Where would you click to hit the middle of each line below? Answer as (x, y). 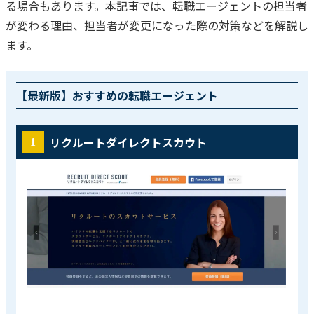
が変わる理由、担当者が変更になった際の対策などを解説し (157, 26)
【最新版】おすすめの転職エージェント (117, 96)
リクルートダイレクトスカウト (128, 143)
